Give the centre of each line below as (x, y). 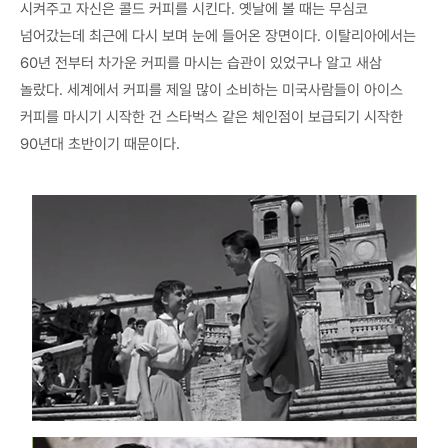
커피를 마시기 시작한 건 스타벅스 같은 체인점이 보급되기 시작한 (211, 116)
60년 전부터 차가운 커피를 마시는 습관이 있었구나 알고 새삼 (201, 62)
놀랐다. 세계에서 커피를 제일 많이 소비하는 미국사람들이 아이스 (211, 89)
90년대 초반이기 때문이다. (100, 143)
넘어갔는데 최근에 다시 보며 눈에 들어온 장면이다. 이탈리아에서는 (218, 35)
